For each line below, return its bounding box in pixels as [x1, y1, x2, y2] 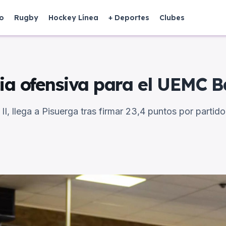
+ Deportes [108, 13, 149, 22]
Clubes [159, 13, 185, 22]
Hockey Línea [48, 13, 98, 22]
